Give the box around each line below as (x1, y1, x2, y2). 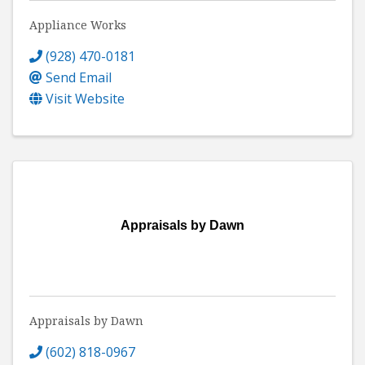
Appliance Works (29, 16, 126, 33)
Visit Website (46, 89, 125, 108)
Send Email (46, 68, 112, 86)
